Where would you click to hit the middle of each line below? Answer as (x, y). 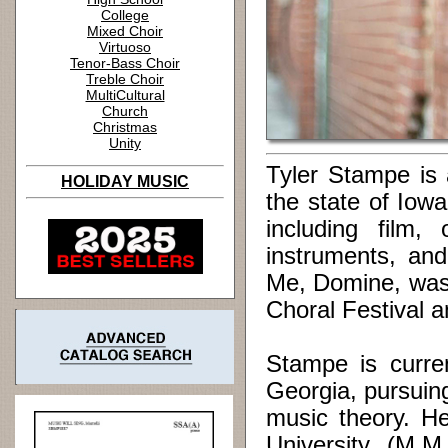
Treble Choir (125, 79)
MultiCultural (125, 95)
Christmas (125, 127)
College (125, 15)
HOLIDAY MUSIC (125, 181)
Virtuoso (125, 47)
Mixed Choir (125, 31)
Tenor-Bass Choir (125, 63)
